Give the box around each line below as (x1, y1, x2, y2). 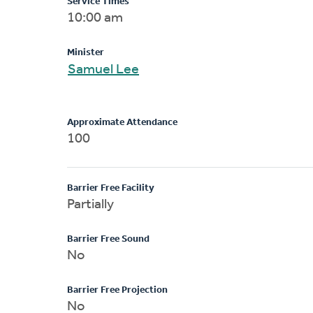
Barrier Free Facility (67, 182, 154, 194)
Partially (67, 197, 114, 212)
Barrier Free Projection (67, 284, 168, 296)
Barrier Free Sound (67, 233, 150, 245)
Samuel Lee (116, 62, 139, 77)
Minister (67, 47, 104, 58)
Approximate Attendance (67, 117, 177, 128)
